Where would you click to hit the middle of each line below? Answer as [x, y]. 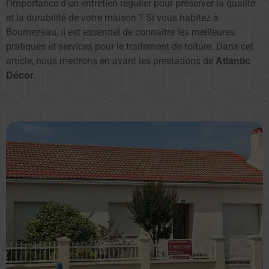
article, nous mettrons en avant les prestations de [111, 61]
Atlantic [233, 61]
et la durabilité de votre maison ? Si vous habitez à [112, 18]
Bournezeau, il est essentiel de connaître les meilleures [120, 32]
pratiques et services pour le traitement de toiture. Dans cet [130, 47]
